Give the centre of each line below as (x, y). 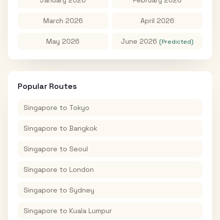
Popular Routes (47, 86)
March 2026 (63, 21)
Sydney (82, 190)
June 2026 (139, 41)
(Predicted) (176, 42)
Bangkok (83, 128)
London (82, 169)
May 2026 (63, 41)
